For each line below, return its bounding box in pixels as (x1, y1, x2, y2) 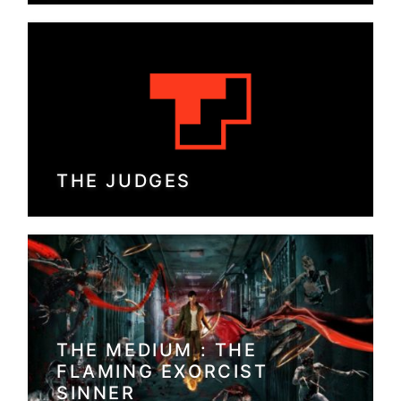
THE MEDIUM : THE (56, 339, 258, 362)
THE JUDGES (56, 169, 192, 192)
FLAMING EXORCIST (56, 361, 269, 383)
